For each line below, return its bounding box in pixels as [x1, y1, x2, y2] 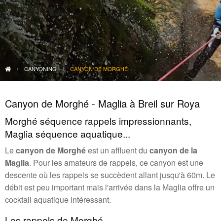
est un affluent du [86, 144, 149, 156]
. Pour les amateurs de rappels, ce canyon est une [29, 156, 203, 168]
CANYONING [24, 64, 57, 73]
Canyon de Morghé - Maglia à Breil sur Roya [5, 96, 200, 110]
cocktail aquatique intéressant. [5, 193, 111, 205]
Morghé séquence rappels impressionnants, [5, 113, 191, 127]
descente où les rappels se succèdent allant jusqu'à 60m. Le [5, 169, 215, 181]
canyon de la [149, 144, 197, 156]
